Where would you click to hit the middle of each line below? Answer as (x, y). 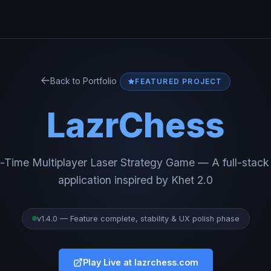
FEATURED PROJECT (179, 81)
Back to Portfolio (84, 80)
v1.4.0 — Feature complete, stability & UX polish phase (138, 218)
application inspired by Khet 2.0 (135, 180)
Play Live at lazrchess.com (140, 262)
